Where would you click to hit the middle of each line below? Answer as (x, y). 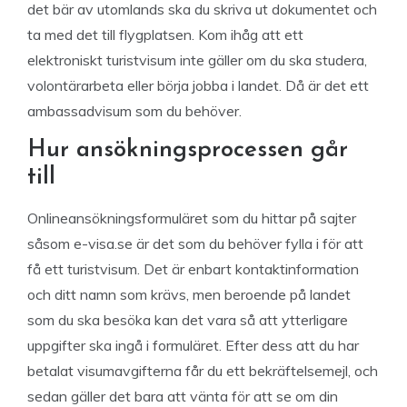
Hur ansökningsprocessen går (188, 150)
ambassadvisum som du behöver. (134, 111)
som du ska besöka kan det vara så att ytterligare (188, 320)
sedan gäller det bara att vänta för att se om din (183, 396)
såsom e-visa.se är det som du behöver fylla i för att (195, 243)
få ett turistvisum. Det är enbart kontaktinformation (193, 269)
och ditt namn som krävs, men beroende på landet (189, 294)
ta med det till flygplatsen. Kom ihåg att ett (165, 35)
